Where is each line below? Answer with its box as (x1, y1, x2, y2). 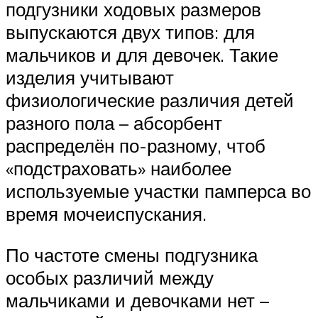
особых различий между (6, 265, 214, 289)
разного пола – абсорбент (6, 111, 222, 135)
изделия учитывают (6, 66, 174, 89)
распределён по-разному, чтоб (6, 134, 265, 158)
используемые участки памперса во (6, 180, 311, 203)
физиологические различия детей (6, 89, 294, 112)
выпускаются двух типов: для (6, 21, 255, 44)
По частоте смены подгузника (6, 243, 258, 266)
